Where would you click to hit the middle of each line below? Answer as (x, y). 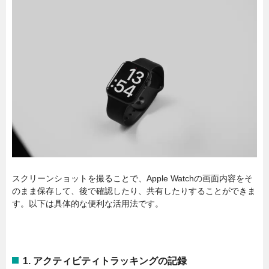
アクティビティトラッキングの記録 (110, 261)
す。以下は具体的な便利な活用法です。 (88, 203)
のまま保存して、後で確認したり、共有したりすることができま (134, 191)
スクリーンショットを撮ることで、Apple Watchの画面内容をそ (132, 178)
